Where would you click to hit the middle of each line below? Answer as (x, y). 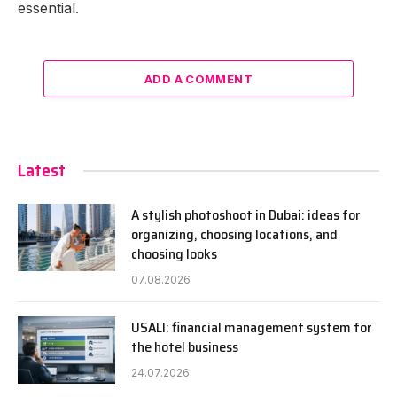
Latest (42, 171)
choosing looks (174, 254)
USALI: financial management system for (251, 328)
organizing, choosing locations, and (234, 235)
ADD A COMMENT (198, 79)
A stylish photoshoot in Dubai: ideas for (245, 215)
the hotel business (185, 347)
